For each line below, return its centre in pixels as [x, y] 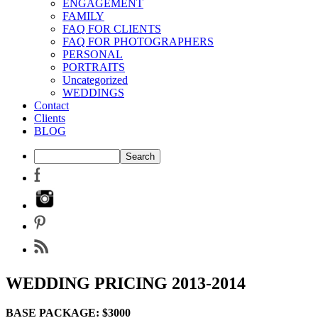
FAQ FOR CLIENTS [112, 28]
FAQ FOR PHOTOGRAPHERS [138, 41]
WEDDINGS [93, 92]
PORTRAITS [94, 67]
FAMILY [83, 16]
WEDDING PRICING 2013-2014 [126, 283]
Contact [51, 105]
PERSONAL [93, 54]
